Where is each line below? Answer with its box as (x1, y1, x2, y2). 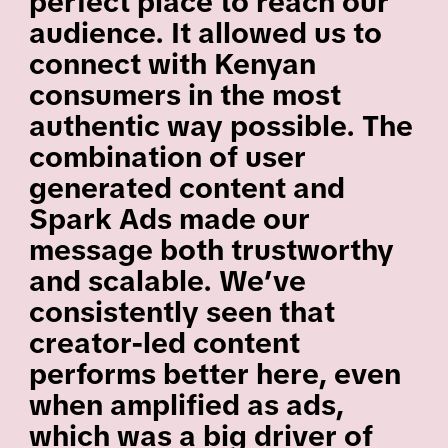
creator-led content (28, 327, 300, 360)
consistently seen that (28, 296, 335, 329)
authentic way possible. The (28, 110, 413, 143)
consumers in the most (28, 79, 341, 112)
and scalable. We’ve (28, 265, 306, 298)
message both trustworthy (28, 234, 394, 267)
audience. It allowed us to (28, 17, 382, 50)
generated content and (28, 172, 345, 205)
